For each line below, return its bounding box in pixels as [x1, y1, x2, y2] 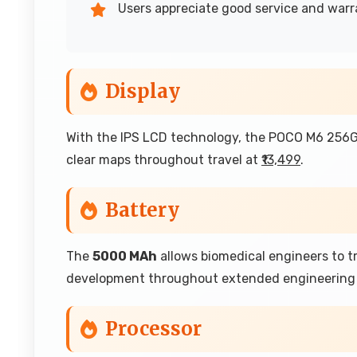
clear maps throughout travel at [66, 152, 261, 167]
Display [105, 79, 180, 104]
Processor [105, 316, 202, 341]
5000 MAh [92, 249, 157, 264]
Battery [105, 198, 179, 222]
